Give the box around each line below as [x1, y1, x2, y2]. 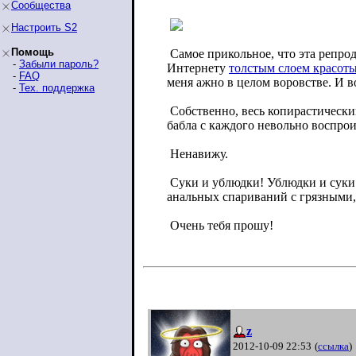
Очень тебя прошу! [167, 219, 273, 232]
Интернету [167, 61, 229, 75]
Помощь [11, 46, 54, 58]
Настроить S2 [11, 21, 77, 33]
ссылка [318, 340, 349, 352]
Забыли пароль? [19, 58, 99, 70]
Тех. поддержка [19, 82, 95, 94]
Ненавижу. [167, 147, 228, 161]
